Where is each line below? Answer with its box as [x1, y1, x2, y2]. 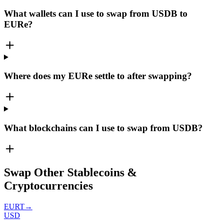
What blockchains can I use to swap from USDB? [4, 122, 203, 133]
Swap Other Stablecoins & [4, 166, 137, 179]
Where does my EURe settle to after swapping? [4, 71, 192, 82]
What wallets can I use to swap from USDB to [4, 8, 188, 19]
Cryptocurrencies [4, 179, 93, 192]
